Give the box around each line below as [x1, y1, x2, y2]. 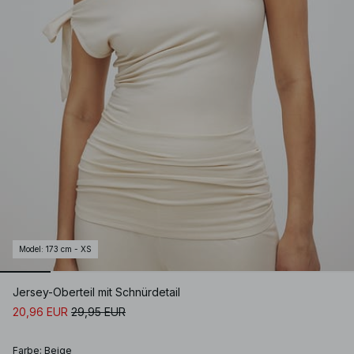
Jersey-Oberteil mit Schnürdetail [13, 285, 180, 299]
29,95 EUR [71, 305, 126, 319]
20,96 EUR [13, 305, 68, 319]
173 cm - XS [46, 244, 92, 254]
